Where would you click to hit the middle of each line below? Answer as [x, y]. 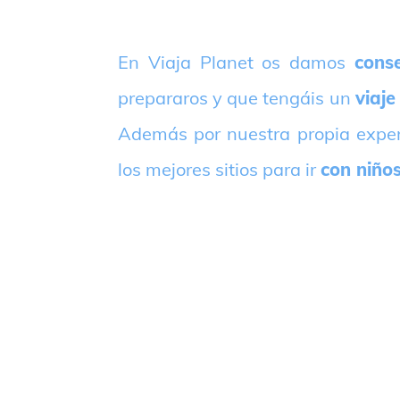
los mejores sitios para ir [219, 169]
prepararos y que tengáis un [237, 97]
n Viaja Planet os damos [242, 62]
